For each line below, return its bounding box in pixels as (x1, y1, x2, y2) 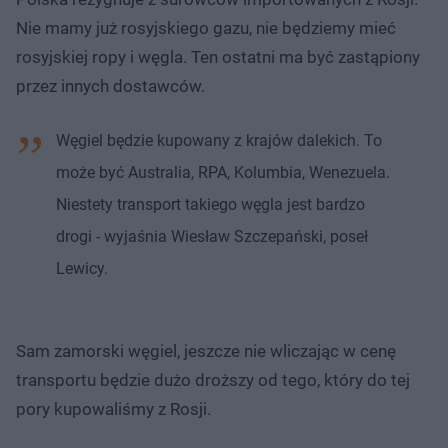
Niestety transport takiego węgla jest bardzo (56, 194, 365, 214)
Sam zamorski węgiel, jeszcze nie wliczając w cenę (16, 340, 396, 361)
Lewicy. (56, 258, 108, 278)
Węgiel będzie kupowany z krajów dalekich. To (56, 130, 382, 150)
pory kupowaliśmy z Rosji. (16, 398, 211, 419)
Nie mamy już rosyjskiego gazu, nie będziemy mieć (16, 17, 396, 38)
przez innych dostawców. (16, 75, 205, 96)
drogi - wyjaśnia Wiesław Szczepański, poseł (56, 226, 368, 246)
